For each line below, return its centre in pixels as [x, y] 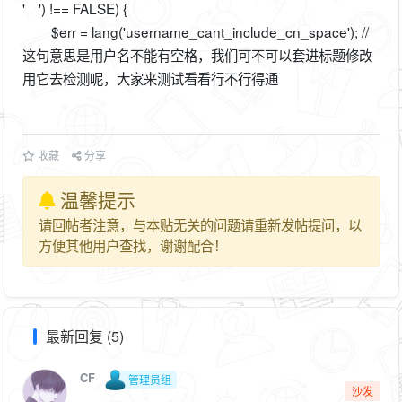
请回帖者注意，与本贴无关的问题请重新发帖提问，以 [200, 225]
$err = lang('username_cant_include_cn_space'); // [195, 31]
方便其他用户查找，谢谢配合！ [133, 245]
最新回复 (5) [84, 336]
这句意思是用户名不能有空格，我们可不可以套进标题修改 [197, 54]
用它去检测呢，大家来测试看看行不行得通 [150, 78]
